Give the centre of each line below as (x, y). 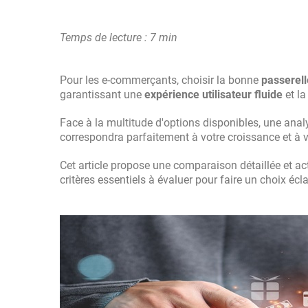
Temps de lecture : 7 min (119, 37)
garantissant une (102, 95)
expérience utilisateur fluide (213, 95)
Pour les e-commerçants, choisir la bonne (161, 80)
